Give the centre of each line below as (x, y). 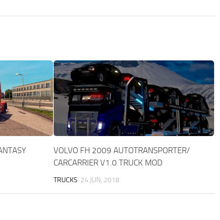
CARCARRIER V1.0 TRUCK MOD (108, 162)
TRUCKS (66, 180)
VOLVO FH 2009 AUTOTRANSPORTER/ (122, 150)
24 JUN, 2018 (100, 180)
